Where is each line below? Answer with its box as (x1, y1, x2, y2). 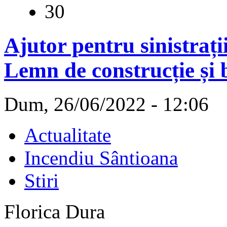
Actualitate (24, 124, 111, 146)
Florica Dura (4, 200, 105, 222)
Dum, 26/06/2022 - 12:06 (4, 93, 209, 115)
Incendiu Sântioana (24, 146, 178, 169)
